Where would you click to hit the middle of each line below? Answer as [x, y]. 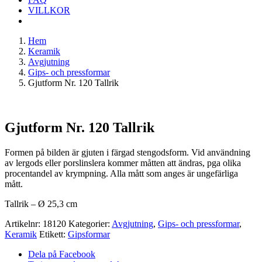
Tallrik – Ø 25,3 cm [41, 204]
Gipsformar [89, 234]
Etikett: [54, 234]
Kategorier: [90, 223]
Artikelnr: [24, 223]
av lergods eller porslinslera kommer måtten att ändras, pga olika [123, 163]
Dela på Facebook [62, 254]
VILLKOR [49, 10]
